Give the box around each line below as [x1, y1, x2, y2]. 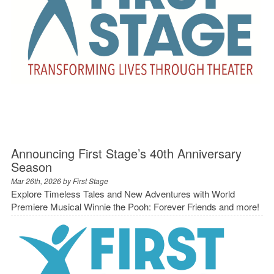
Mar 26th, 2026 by [10, 175, 73, 186]
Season [10, 157, 52, 176]
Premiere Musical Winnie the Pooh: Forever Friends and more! [10, 199, 259, 213]
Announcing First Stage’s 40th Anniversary [10, 144, 242, 162]
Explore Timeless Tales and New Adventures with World [10, 187, 235, 200]
